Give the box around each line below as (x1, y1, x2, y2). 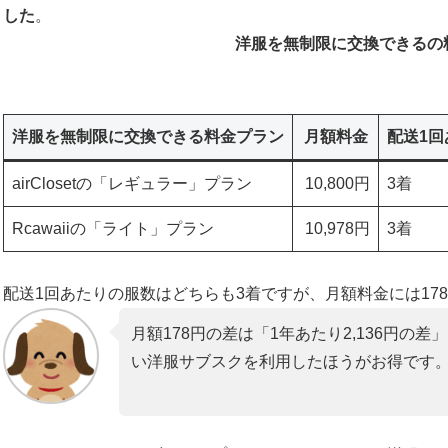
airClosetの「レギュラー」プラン (12, 174, 252, 192)
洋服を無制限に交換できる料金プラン (12, 127, 284, 145)
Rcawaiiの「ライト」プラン (12, 219, 214, 237)
